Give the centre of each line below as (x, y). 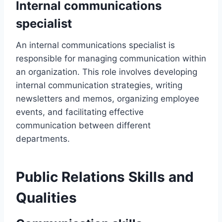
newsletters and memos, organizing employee (108, 98)
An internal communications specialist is (95, 45)
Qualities (46, 197)
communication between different (83, 125)
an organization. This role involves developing (107, 72)
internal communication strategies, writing (99, 85)
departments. (43, 139)
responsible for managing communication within (111, 58)
